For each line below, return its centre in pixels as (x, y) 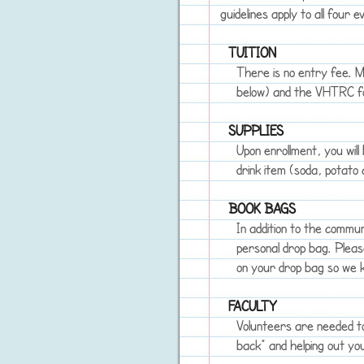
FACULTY (253, 305)
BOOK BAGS (262, 208)
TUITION (252, 52)
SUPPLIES (256, 130)
